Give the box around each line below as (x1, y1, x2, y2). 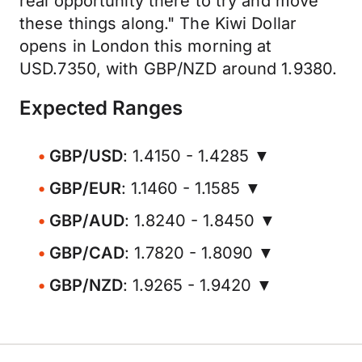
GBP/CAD (49, 243, 124, 263)
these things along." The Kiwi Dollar (19, 14, 297, 33)
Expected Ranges (19, 96, 183, 120)
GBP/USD (49, 146, 123, 166)
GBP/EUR (49, 179, 121, 198)
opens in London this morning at (19, 36, 272, 56)
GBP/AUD (49, 211, 124, 230)
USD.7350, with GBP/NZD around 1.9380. (19, 59, 338, 78)
